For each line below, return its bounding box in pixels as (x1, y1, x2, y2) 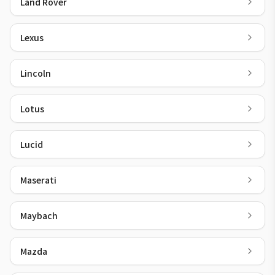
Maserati (20, 174, 56, 186)
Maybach (20, 209, 58, 222)
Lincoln (20, 67, 51, 79)
